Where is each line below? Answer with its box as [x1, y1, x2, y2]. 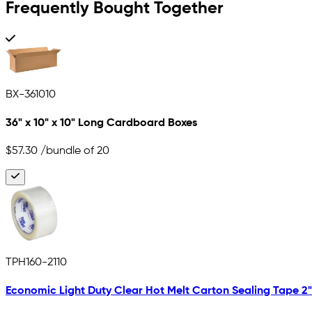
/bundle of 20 [38, 146, 109, 157]
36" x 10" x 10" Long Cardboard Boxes [6, 117, 197, 129]
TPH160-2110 [6, 256, 67, 268]
